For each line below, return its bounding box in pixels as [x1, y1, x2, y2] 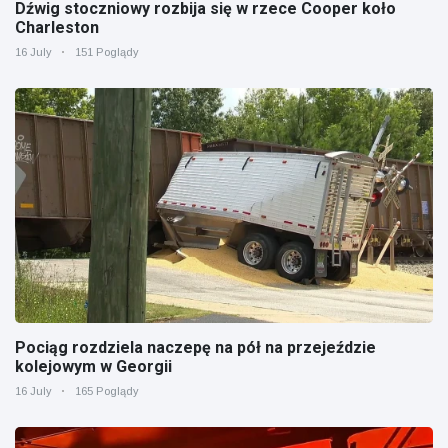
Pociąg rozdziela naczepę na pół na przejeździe [15, 337, 376, 357]
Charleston [15, 17, 99, 37]
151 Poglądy [75, 45, 139, 58]
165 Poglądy [75, 384, 139, 397]
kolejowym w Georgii [15, 356, 172, 376]
